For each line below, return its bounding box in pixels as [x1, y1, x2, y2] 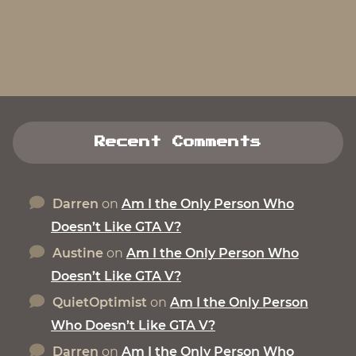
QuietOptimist [52, 294, 147, 310]
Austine [52, 245, 103, 261]
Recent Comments [95, 136, 261, 148]
